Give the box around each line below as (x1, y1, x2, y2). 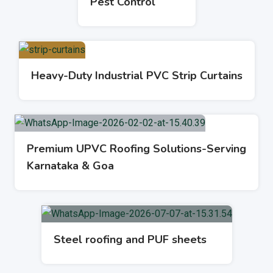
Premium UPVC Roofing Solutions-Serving (27, 141, 246, 157)
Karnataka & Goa (27, 158, 114, 174)
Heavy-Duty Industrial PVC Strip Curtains (30, 68, 243, 83)
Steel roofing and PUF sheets (53, 232, 207, 247)
